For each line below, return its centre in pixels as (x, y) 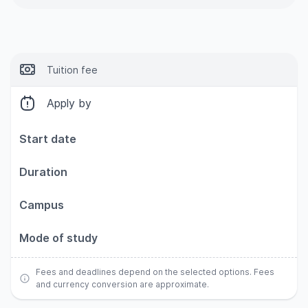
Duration (43, 172)
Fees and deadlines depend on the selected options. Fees (155, 272)
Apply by (69, 103)
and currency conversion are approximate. (122, 284)
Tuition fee (72, 69)
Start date (48, 139)
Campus (42, 205)
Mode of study (58, 238)
